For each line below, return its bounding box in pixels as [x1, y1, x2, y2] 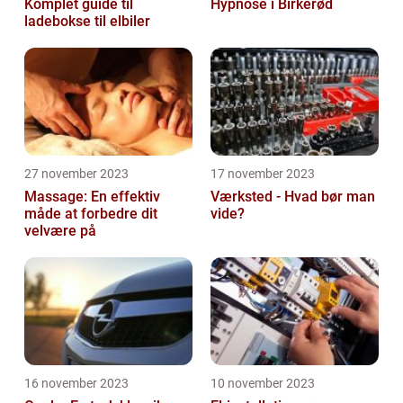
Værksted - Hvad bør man [210, 188, 375, 206]
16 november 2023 [24, 376, 129, 391]
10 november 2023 [210, 376, 315, 391]
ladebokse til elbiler [24, 13, 150, 31]
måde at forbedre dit [24, 205, 157, 223]
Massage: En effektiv [24, 188, 160, 206]
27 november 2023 [24, 166, 129, 182]
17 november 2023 [210, 166, 315, 182]
